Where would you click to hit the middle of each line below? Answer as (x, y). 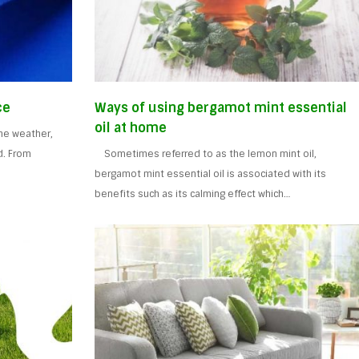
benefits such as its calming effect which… (193, 194)
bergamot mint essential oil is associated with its (211, 173)
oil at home (131, 127)
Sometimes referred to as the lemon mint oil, (206, 153)
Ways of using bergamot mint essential (221, 107)
